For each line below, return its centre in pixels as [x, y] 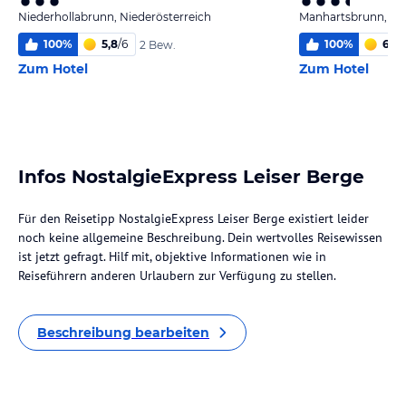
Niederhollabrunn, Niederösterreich [115, 17]
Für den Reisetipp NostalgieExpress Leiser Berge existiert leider [193, 218]
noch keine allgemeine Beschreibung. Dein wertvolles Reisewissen [200, 237]
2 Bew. [158, 44]
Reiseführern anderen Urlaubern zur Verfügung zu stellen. [177, 275]
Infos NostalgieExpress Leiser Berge [191, 177]
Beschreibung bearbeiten [123, 333]
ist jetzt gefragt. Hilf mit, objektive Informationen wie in [172, 256]
